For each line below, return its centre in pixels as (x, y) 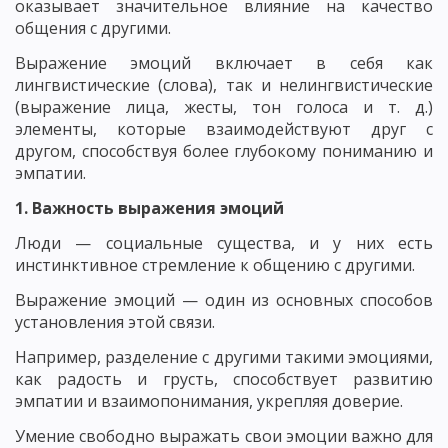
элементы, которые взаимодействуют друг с (224, 128)
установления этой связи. (115, 321)
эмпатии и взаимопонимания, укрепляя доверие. (209, 400)
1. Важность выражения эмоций (149, 207)
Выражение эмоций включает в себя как (224, 62)
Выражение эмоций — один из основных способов (224, 299)
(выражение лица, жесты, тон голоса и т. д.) (224, 106)
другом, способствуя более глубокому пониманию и (224, 150)
